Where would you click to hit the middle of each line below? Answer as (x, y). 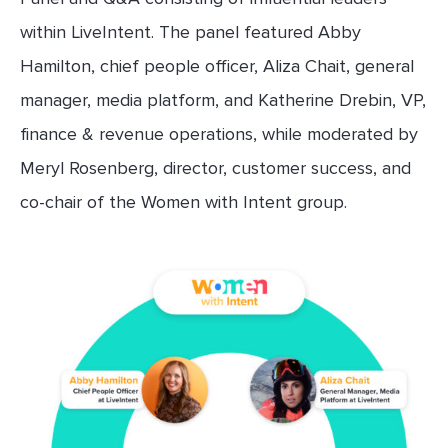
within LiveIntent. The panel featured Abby (190, 32)
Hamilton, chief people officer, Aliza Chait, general (217, 66)
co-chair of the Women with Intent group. (183, 202)
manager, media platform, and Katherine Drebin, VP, (223, 100)
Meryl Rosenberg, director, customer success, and (215, 168)
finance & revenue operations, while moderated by (219, 134)
